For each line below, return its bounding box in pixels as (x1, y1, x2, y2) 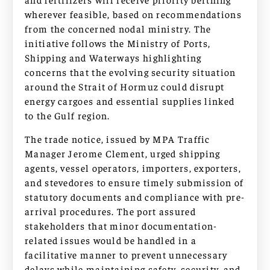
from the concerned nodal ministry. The (25, 22, 212, 35)
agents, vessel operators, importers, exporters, (25, 161, 242, 174)
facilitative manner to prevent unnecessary (25, 248, 228, 260)
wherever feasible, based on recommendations (25, 8, 242, 20)
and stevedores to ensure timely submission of (25, 175, 244, 188)
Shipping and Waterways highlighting (25, 51, 202, 64)
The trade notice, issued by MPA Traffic (25, 132, 210, 145)
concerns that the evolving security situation (25, 66, 236, 78)
